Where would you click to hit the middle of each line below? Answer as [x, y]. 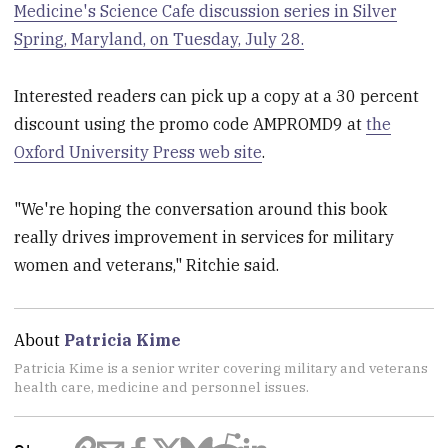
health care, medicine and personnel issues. [162, 387]
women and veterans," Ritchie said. [147, 264]
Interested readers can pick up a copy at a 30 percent [217, 96]
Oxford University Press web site [138, 152]
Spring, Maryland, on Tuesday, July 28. [159, 39]
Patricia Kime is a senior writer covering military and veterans [221, 368]
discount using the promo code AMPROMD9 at [190, 124]
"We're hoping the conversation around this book [201, 208]
